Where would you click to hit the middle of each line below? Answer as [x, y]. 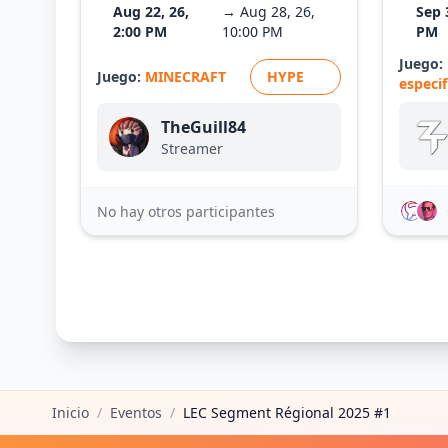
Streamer [192, 148]
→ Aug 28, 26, [268, 11]
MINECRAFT [185, 76]
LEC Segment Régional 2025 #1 [287, 412]
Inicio [70, 412]
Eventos [136, 412]
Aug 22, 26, [151, 11]
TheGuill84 [203, 127]
